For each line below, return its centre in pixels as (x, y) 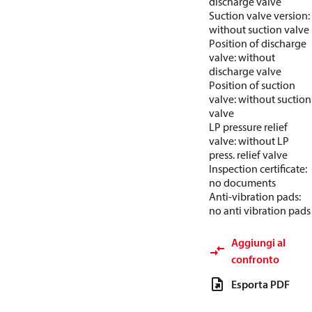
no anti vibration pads (260, 210)
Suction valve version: (259, 15)
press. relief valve (248, 155)
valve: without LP (249, 141)
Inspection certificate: (258, 169)
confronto (255, 259)
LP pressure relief (248, 127)
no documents (242, 182)
